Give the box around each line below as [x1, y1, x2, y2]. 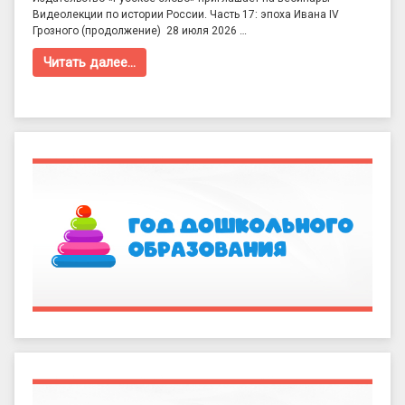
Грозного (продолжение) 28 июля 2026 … [33, 24, 247, 38]
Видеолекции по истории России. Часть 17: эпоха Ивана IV [33, 8, 339, 22]
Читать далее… [43, 54, 136, 71]
